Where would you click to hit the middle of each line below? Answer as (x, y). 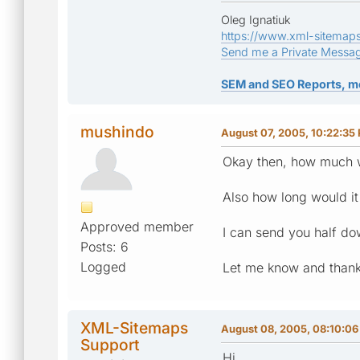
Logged (103, 266)
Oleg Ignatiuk (256, 19)
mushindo (117, 131)
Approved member (137, 226)
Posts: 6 (104, 246)
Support (110, 344)
